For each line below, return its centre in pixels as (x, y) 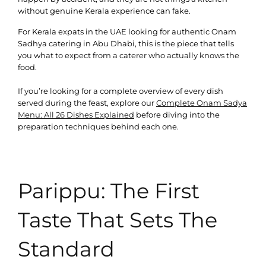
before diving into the (177, 114)
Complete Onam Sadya (202, 102)
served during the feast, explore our (87, 102)
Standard (66, 249)
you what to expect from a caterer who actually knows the (129, 55)
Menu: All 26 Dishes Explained (76, 114)
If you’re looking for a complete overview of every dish (121, 91)
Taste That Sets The (118, 220)
